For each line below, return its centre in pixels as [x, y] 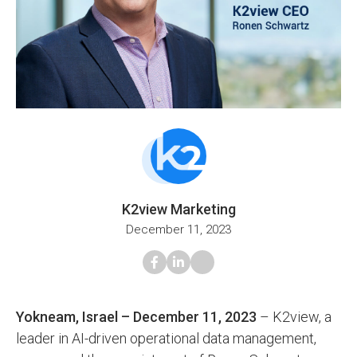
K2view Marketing [178, 210]
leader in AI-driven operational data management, [166, 339]
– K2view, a [294, 317]
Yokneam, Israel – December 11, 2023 [136, 317]
